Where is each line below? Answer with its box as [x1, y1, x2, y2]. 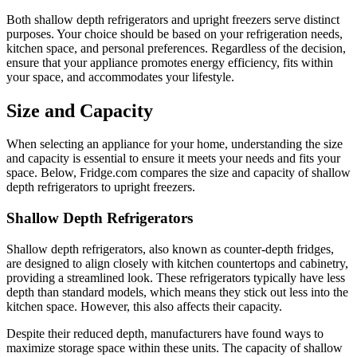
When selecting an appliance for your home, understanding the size [6, 137, 343, 151]
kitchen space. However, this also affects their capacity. [6, 299, 282, 313]
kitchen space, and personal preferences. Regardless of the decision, [6, 41, 346, 55]
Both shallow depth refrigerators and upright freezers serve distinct [6, 12, 339, 26]
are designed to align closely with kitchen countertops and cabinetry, [6, 256, 348, 270]
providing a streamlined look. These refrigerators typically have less [6, 270, 345, 284]
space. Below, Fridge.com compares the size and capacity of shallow [6, 166, 351, 180]
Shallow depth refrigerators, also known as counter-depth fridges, [6, 241, 334, 256]
